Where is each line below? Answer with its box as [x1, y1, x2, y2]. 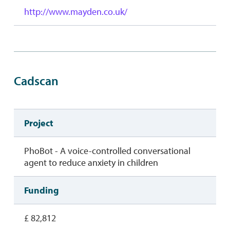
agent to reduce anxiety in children [24, 157, 158, 169]
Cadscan [13, 73, 59, 89]
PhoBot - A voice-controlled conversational [24, 145, 190, 157]
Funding [24, 184, 59, 197]
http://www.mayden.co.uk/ [24, 6, 127, 18]
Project [24, 117, 53, 129]
